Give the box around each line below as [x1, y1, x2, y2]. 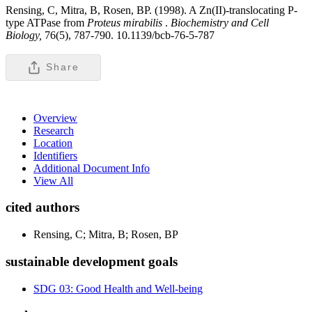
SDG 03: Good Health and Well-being [33, 282, 203, 295]
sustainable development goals [6, 253, 178, 269]
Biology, [6, 29, 45, 41]
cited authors [6, 200, 79, 215]
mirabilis [123, 16, 162, 29]
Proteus [87, 16, 120, 29]
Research [33, 124, 74, 136]
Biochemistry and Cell [168, 16, 269, 29]
